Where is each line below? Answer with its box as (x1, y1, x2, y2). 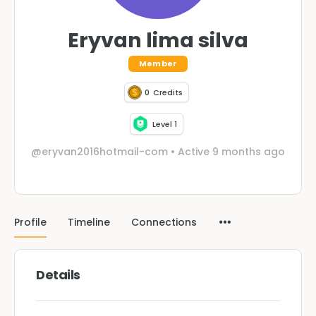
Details (36, 265, 80, 284)
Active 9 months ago (175, 144, 285, 159)
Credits (152, 87, 183, 98)
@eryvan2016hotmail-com (31, 144, 168, 159)
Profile (14, 214, 47, 229)
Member (138, 58, 178, 69)
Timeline (68, 214, 110, 229)
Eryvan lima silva (68, 26, 248, 54)
